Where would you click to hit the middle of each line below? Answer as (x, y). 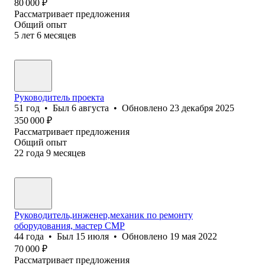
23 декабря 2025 (202, 108)
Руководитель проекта (59, 97)
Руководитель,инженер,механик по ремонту (104, 215)
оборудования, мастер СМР (70, 225)
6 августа (90, 108)
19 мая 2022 (193, 236)
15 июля (92, 236)
